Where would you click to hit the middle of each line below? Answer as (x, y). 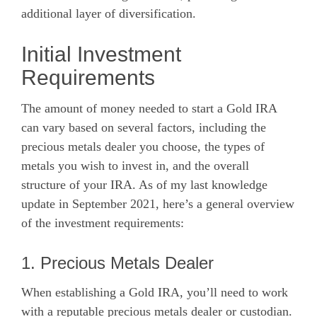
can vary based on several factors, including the (144, 127)
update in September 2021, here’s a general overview (158, 203)
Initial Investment (101, 54)
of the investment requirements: (103, 223)
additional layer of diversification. (109, 13)
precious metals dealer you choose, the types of (143, 146)
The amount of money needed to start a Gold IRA (149, 108)
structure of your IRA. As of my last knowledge (144, 184)
